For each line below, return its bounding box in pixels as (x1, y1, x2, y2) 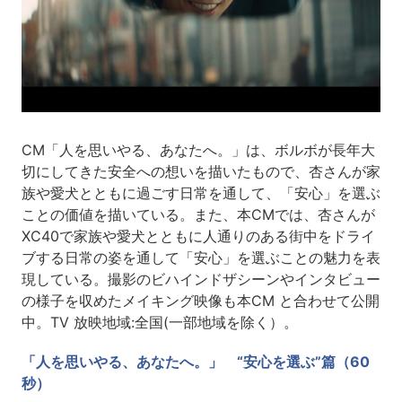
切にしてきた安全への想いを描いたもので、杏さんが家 (21, 162, 380, 180)
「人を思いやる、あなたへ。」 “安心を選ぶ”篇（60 (21, 352, 370, 371)
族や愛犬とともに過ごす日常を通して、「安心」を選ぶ (21, 183, 380, 202)
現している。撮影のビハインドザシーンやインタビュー (21, 269, 380, 288)
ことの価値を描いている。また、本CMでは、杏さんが (21, 205, 375, 223)
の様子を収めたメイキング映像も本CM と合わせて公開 (21, 291, 380, 310)
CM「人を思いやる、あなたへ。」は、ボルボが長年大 (21, 140, 375, 159)
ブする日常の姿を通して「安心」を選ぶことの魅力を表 (21, 248, 380, 267)
